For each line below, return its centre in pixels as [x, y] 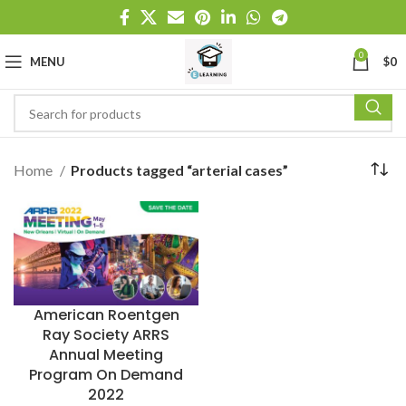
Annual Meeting [106, 354]
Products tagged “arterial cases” [179, 169]
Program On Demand [106, 374]
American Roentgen [106, 314]
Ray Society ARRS [106, 334]
